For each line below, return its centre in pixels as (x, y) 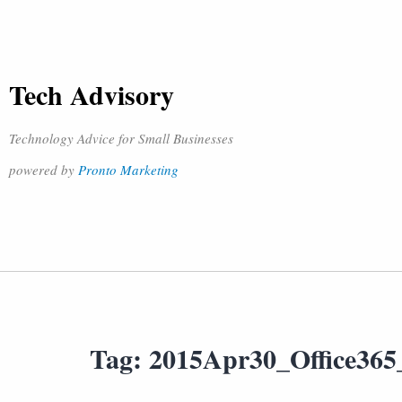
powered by (44, 170)
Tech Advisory (92, 94)
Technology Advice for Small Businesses (121, 138)
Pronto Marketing (128, 170)
